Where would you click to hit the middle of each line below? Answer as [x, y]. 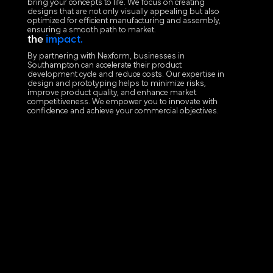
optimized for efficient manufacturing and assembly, [124, 21]
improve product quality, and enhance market [112, 93]
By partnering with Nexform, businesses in [106, 57]
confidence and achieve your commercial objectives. [123, 112]
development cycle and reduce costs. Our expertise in [126, 75]
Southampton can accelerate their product [104, 66]
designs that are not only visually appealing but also [123, 12]
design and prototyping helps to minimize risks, [116, 84]
